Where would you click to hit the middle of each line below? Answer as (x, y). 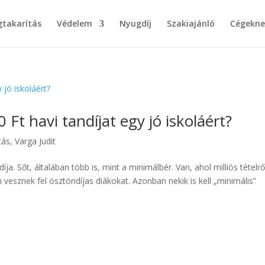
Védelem (75, 23)
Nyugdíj (135, 23)
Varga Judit (35, 141)
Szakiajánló (191, 23)
